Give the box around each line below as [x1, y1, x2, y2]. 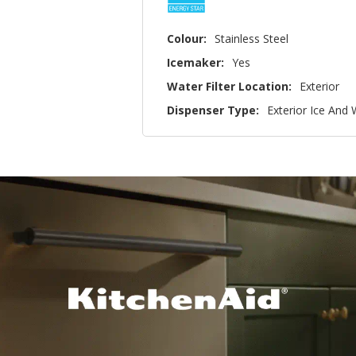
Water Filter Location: [167, 79, 292, 94]
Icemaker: [167, 55, 225, 70]
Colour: [167, 31, 207, 46]
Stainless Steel [215, 31, 289, 46]
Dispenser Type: [167, 103, 260, 118]
